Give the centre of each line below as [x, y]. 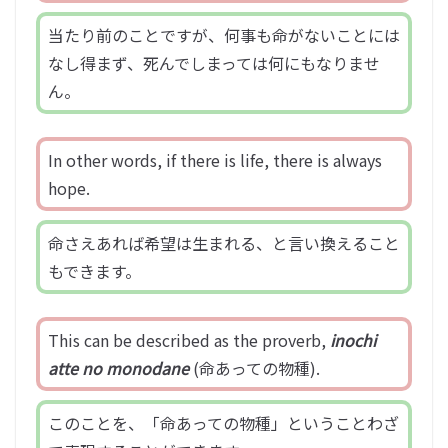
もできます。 [94, 271]
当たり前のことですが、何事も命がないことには [224, 35]
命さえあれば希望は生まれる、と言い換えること [224, 243]
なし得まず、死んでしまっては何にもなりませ [214, 63]
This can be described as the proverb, [189, 340]
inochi [353, 340]
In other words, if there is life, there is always [215, 160]
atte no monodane [118, 368]
